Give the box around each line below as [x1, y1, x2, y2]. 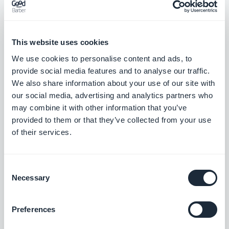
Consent [4, 163, 32, 172]
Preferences [12, 204, 56, 214]
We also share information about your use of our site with [12, 78, 215, 87]
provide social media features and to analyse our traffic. [12, 66, 210, 75]
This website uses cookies [12, 38, 109, 47]
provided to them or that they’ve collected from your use [12, 115, 211, 124]
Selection [4, 175, 35, 184]
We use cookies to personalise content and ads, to [12, 54, 192, 63]
